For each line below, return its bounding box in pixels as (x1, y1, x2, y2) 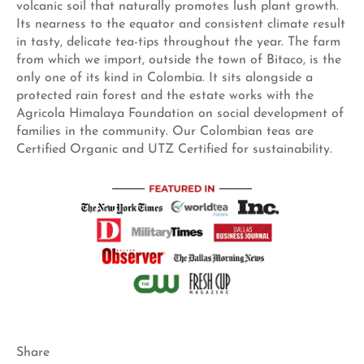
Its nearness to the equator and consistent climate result (16, 18, 345, 32)
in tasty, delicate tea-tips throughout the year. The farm (16, 36, 340, 50)
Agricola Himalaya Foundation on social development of (16, 107, 344, 121)
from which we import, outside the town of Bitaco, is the (16, 54, 341, 67)
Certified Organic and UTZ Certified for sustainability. (16, 143, 332, 157)
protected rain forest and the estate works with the (16, 89, 314, 103)
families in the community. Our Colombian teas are (16, 125, 314, 139)
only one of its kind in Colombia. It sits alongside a (16, 71, 313, 85)
